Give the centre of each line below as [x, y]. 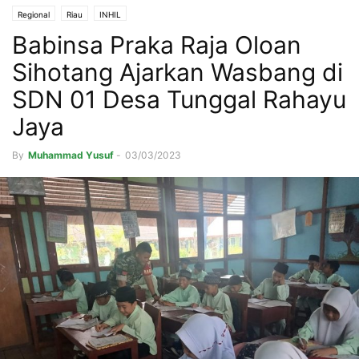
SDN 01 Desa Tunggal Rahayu [179, 100]
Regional [34, 15]
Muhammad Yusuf [71, 155]
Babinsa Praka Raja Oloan [157, 45]
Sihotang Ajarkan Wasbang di [177, 73]
